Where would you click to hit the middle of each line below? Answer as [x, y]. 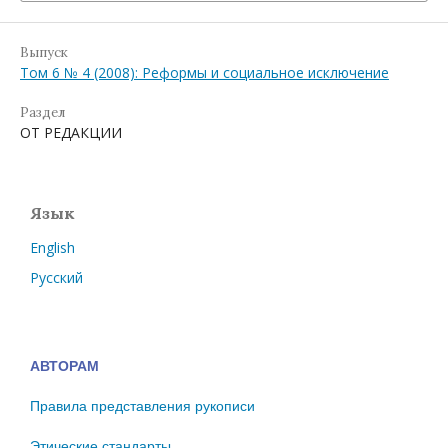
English [52, 247]
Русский [56, 277]
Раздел [42, 112]
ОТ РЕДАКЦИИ [71, 132]
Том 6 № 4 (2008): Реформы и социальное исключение [204, 72]
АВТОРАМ [64, 365]
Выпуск [44, 52]
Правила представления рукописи [142, 405]
